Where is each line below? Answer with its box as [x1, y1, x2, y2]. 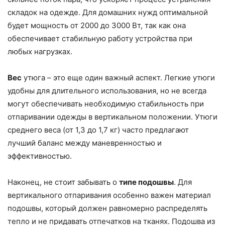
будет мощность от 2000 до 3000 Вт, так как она [8, 21, 186, 31]
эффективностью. [8, 151, 72, 161]
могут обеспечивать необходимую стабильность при [8, 99, 204, 109]
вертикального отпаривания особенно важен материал [8, 190, 211, 200]
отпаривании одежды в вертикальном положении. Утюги [8, 112, 217, 122]
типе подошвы [119, 177, 174, 187]
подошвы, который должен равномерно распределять [8, 203, 207, 213]
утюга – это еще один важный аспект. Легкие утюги [22, 73, 215, 83]
